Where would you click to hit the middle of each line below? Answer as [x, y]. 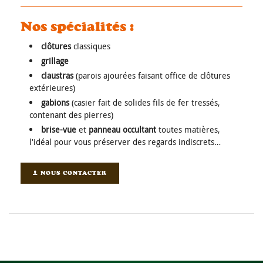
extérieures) [52, 88]
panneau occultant [122, 129]
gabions [55, 102]
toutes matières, [188, 129]
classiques [91, 46]
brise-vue [59, 129]
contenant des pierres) [71, 115]
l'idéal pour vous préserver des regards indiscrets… [125, 142]
